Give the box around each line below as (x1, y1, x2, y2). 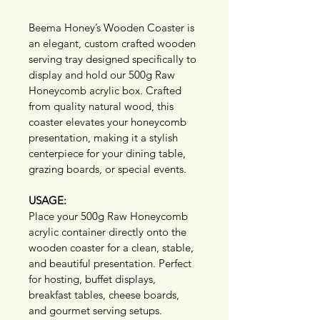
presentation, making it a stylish (29, 131, 181, 145)
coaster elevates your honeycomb (29, 115, 189, 129)
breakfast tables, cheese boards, (29, 288, 182, 302)
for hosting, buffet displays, (29, 272, 159, 286)
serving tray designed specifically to (29, 52, 199, 66)
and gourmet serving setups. (29, 304, 162, 318)
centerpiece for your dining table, (29, 146, 189, 161)
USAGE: (29, 194, 66, 208)
